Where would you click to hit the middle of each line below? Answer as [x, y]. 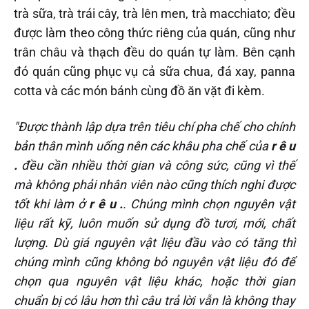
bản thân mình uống [70, 146]
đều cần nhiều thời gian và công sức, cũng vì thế [156, 165]
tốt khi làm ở [51, 203]
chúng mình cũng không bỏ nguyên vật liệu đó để [154, 261]
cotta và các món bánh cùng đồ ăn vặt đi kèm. [139, 90]
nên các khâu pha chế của [198, 146]
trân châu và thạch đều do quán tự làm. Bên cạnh [154, 52]
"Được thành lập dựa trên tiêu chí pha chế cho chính [154, 126]
